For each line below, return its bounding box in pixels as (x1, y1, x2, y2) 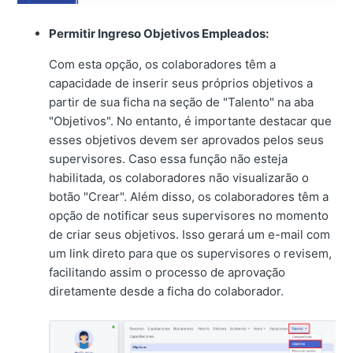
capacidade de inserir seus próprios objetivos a (49, 76, 314, 91)
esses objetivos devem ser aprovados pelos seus (49, 132, 325, 148)
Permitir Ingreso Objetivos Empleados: (49, 26, 269, 42)
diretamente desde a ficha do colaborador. (49, 284, 284, 299)
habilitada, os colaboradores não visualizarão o (49, 170, 310, 186)
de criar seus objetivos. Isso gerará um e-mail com (49, 227, 331, 243)
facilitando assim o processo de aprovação (49, 265, 286, 281)
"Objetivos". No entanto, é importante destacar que (49, 113, 333, 129)
